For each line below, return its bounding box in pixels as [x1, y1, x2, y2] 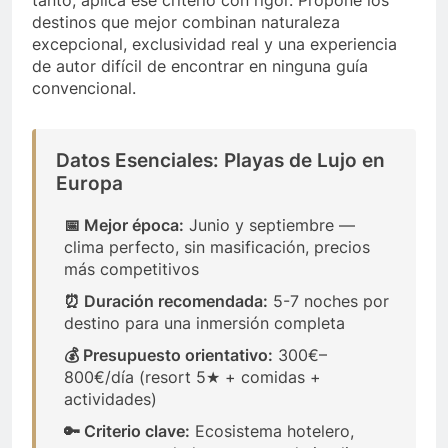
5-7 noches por [268, 290, 389, 311]
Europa [56, 172, 123, 195]
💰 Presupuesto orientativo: [64, 344, 273, 365]
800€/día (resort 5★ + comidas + [64, 366, 321, 387]
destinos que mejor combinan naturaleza [32, 12, 340, 32]
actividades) [64, 388, 157, 409]
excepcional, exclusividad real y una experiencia [32, 34, 397, 54]
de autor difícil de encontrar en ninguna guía [32, 56, 368, 76]
